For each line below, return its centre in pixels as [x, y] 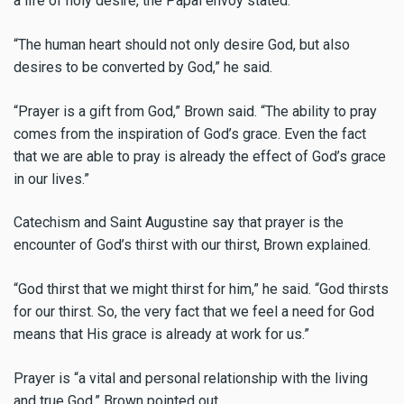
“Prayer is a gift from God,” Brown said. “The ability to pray [195, 111]
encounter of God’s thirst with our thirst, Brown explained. [192, 245]
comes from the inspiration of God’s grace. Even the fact [190, 133]
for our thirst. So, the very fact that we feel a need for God [194, 312]
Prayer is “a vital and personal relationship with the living [191, 378]
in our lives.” [51, 179]
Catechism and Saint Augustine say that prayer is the [179, 223]
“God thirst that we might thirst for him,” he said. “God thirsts [201, 289]
